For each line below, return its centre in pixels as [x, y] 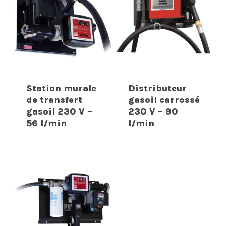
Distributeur [157, 88]
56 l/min [46, 123]
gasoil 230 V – [59, 111]
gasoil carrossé [164, 100]
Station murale [61, 88]
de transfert [54, 100]
